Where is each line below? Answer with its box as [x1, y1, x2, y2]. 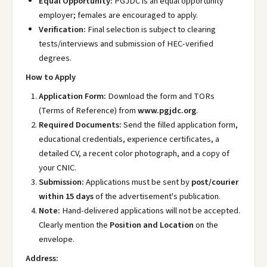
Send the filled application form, [122, 119, 238, 131]
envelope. [39, 233, 74, 246]
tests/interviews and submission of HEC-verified [39, 38, 213, 50]
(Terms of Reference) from [39, 104, 138, 117]
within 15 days [39, 190, 94, 203]
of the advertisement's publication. [94, 190, 221, 203]
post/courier [191, 176, 238, 188]
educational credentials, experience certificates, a [39, 133, 219, 145]
